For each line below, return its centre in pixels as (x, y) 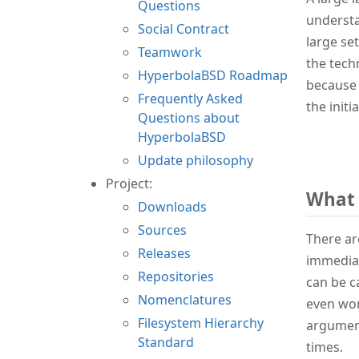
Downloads (172, 206)
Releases (164, 253)
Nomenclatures (185, 299)
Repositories (176, 276)
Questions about (189, 117)
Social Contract (184, 28)
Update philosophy (196, 160)
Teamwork (170, 52)
